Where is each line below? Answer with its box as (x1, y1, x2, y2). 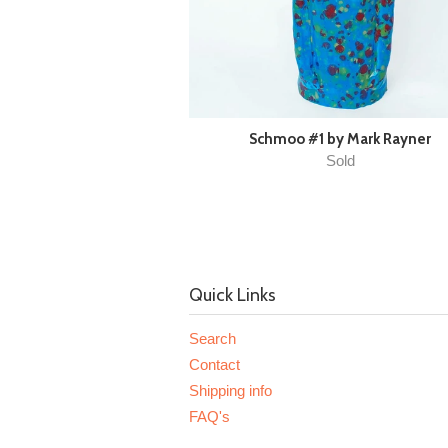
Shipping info (189, 382, 272, 399)
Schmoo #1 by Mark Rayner (249, 130, 431, 148)
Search (189, 330, 236, 347)
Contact (189, 356, 240, 373)
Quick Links (189, 284, 276, 306)
